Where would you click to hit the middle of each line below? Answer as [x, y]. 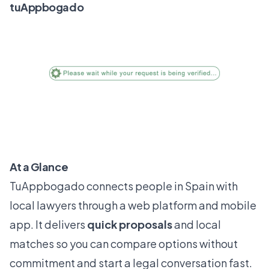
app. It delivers [48, 225]
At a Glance [39, 167]
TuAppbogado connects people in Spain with [124, 186]
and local [197, 225]
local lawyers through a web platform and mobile [133, 205]
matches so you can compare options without [124, 244]
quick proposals [130, 225]
